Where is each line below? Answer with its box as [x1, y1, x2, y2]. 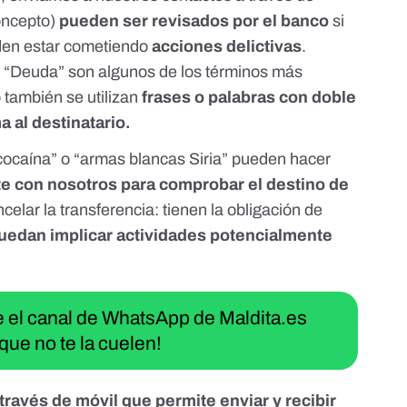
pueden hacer [228, 150, 332, 169]
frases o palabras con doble [142, 88, 357, 107]
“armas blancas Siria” [74, 150, 229, 169]
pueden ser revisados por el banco [59, 12, 330, 31]
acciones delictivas [152, 37, 303, 56]
